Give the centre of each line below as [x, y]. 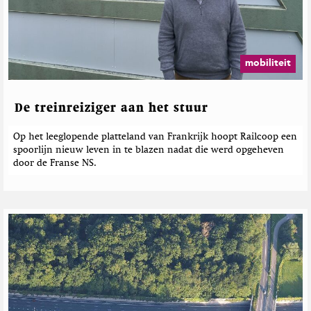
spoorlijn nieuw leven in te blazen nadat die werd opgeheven [149, 150]
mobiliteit [268, 64]
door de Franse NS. [55, 163]
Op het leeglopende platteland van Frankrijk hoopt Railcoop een [155, 136]
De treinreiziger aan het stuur [111, 108]
